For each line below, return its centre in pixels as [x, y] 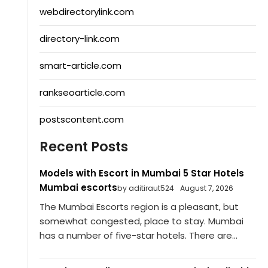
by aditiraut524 [145, 188]
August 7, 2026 [206, 188]
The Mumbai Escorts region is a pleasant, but [139, 206]
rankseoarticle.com [82, 93]
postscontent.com [81, 120]
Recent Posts [83, 147]
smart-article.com [80, 66]
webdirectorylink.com [86, 12]
